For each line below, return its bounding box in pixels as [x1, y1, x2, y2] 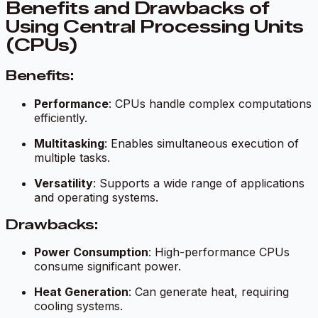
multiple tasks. [34, 150, 110, 165]
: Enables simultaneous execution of [104, 136, 299, 150]
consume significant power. [34, 259, 181, 274]
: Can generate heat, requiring [128, 285, 289, 300]
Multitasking [34, 136, 104, 150]
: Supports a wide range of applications [93, 175, 305, 190]
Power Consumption [34, 245, 148, 260]
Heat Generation [34, 285, 128, 300]
